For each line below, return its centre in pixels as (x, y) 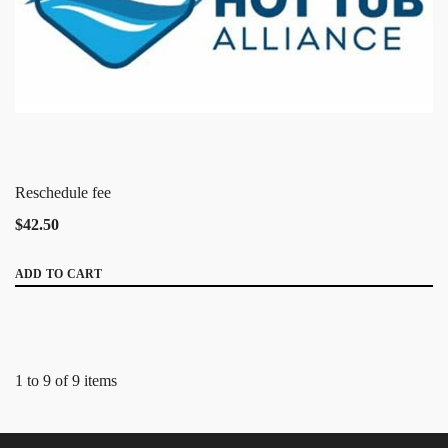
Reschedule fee (63, 192)
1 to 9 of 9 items (66, 380)
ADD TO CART (59, 273)
